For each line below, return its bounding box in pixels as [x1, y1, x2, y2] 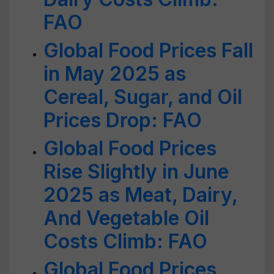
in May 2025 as [43, 62, 186, 86]
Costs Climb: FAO [43, 229, 207, 253]
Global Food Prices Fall [43, 39, 253, 62]
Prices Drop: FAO [43, 108, 202, 132]
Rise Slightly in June [43, 160, 229, 183]
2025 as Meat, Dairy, [43, 183, 237, 207]
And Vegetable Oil [43, 206, 209, 230]
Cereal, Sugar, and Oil [43, 85, 242, 109]
